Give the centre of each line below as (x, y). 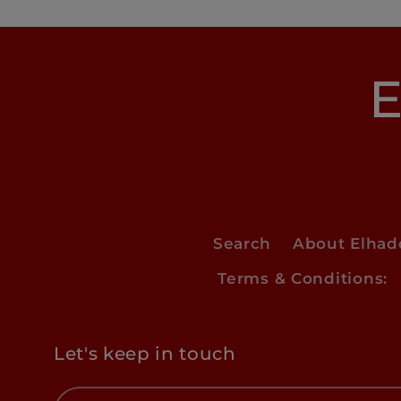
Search (242, 244)
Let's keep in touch (145, 354)
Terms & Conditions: (303, 279)
